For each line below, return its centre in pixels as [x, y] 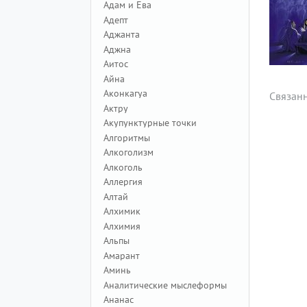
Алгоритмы [127, 137]
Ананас [119, 299]
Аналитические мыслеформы [165, 285]
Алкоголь [123, 167]
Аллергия [123, 182]
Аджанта [122, 34]
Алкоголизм [128, 152]
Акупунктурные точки [150, 123]
